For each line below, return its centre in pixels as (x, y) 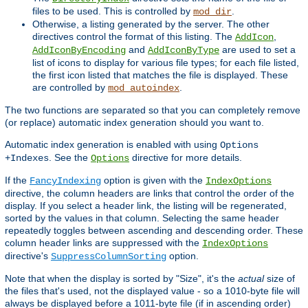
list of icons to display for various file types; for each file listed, (166, 63)
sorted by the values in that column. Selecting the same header (142, 218)
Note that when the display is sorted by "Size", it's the (121, 279)
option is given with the (153, 180)
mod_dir (212, 12)
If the (17, 180)
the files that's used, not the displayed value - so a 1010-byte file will (152, 291)
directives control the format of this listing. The (134, 37)
